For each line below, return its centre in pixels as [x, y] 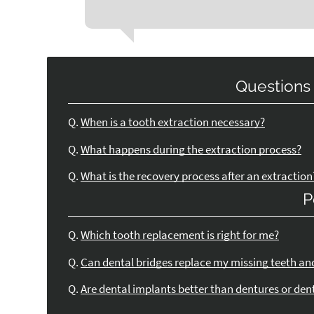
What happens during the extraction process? [191, 149]
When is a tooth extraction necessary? [173, 123]
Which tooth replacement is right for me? [180, 235]
